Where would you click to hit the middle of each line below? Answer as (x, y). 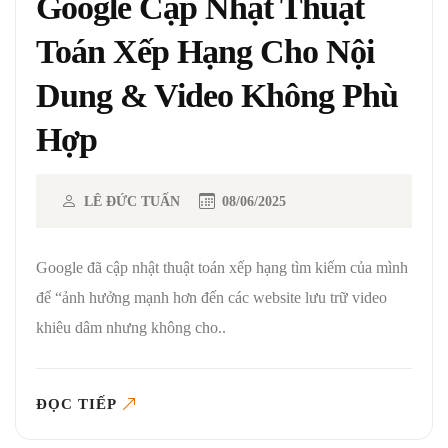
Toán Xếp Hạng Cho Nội (205, 51)
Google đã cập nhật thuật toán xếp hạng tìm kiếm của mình (222, 267)
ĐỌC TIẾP (76, 403)
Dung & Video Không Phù (217, 95)
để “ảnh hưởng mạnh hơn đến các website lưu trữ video (211, 297)
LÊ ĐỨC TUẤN (132, 201)
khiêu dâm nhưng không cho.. (131, 327)
